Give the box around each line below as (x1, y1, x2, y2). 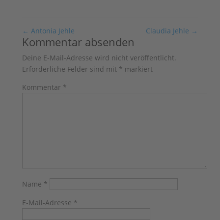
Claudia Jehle (146, 26, 192, 35)
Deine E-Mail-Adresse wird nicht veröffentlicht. (22, 53, 176, 62)
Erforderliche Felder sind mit (22, 64, 119, 74)
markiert (122, 64, 153, 74)
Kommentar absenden (22, 34, 135, 49)
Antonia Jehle (28, 26, 75, 35)
